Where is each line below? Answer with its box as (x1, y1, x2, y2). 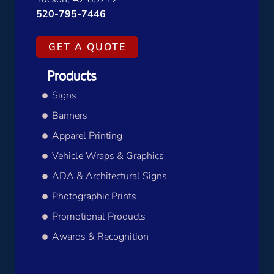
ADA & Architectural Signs (52, 169, 168, 183)
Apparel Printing (52, 129, 123, 143)
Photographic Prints (52, 190, 137, 204)
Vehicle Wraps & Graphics (52, 149, 165, 163)
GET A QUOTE (48, 40, 126, 54)
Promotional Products (52, 210, 146, 224)
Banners (52, 109, 88, 123)
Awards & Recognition (52, 230, 149, 244)
